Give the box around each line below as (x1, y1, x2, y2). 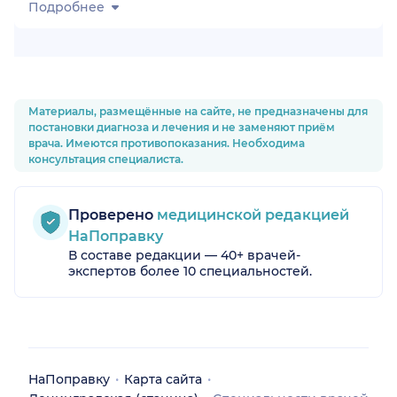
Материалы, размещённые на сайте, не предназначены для (28, 105, 368, 119)
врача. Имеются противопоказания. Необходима (28, 136, 305, 151)
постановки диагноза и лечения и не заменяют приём (28, 121, 335, 135)
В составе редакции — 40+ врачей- (68, 247, 300, 264)
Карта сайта (124, 371, 202, 388)
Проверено (68, 206, 153, 224)
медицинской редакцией (153, 206, 349, 224)
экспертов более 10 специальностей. (68, 263, 312, 280)
